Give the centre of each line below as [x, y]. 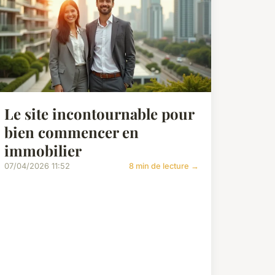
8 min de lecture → [164, 166]
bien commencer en [71, 132]
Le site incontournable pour [99, 113]
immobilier [43, 150]
